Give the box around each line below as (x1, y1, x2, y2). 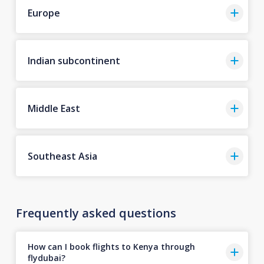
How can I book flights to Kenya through (27, 240, 195, 252)
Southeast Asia (27, 149, 97, 163)
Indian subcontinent (27, 54, 120, 67)
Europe (27, 6, 60, 19)
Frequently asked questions (15, 205, 176, 222)
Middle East (27, 101, 80, 115)
